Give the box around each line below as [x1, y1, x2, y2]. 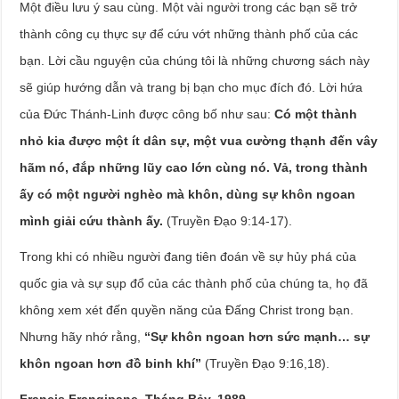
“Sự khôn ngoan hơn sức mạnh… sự [144, 330, 370, 344]
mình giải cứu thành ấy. [20, 214, 164, 228]
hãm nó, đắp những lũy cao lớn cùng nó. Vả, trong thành [20, 160, 369, 175]
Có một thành [274, 107, 358, 121]
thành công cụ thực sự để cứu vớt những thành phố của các [20, 27, 359, 41]
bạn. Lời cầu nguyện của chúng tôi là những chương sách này [20, 53, 370, 68]
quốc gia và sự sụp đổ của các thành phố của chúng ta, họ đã [20, 276, 369, 290]
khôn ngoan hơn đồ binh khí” [20, 356, 202, 370]
